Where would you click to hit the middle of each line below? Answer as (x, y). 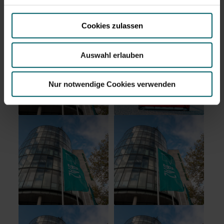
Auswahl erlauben (112, 55)
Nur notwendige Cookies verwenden (112, 84)
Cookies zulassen (112, 25)
